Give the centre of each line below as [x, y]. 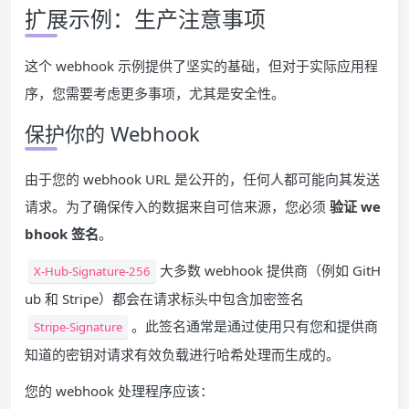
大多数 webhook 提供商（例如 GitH [270, 270]
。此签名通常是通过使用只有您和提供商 [255, 325]
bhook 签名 [62, 233]
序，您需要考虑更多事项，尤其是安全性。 [155, 93]
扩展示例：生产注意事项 [145, 18]
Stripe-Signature [78, 326]
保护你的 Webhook [112, 133]
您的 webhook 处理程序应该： [119, 390]
